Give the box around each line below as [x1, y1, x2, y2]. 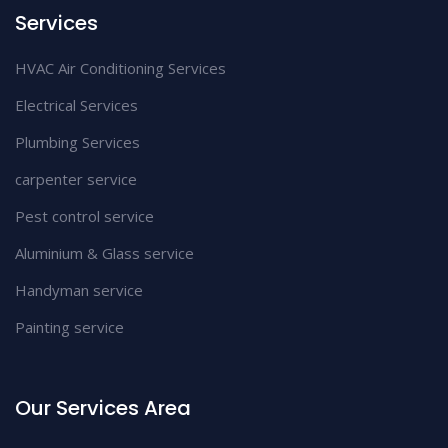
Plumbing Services [15, 132, 140, 152]
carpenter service [15, 169, 137, 189]
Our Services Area [15, 394, 191, 422]
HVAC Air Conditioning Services [15, 58, 226, 78]
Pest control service [15, 206, 154, 226]
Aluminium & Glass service [15, 243, 194, 263]
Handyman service [15, 280, 143, 300]
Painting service [15, 317, 124, 337]
